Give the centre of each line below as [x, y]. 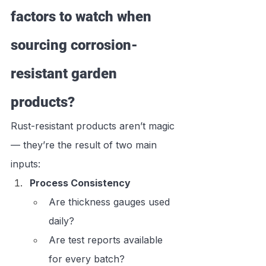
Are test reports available [107, 240]
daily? [61, 221]
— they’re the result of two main [85, 145]
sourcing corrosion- [74, 45]
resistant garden [66, 74]
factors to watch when [83, 17]
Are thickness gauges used [111, 202]
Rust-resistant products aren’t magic [94, 126]
